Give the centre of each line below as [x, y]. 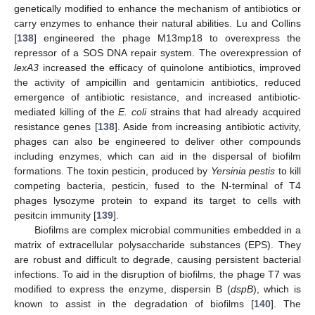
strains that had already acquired [224, 111]
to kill [288, 171]
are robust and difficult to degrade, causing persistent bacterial [157, 259]
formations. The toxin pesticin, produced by [112, 171]
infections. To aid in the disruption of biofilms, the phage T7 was [157, 274]
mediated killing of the [66, 111]
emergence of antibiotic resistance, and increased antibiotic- [157, 97]
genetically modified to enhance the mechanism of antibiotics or [157, 8]
